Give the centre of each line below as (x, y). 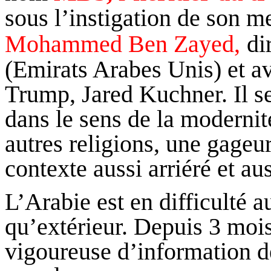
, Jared (104, 94)
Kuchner (180, 94)
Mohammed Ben (89, 44)
